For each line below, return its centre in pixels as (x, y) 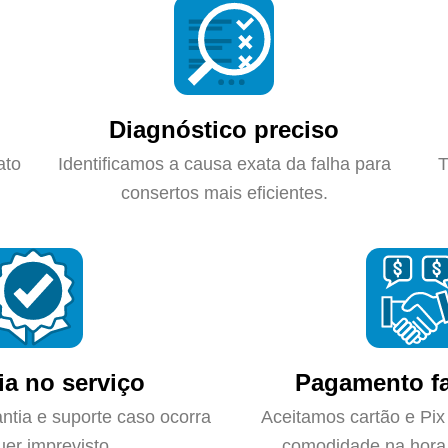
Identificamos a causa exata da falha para (224, 164)
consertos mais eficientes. (224, 193)
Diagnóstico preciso (224, 130)
